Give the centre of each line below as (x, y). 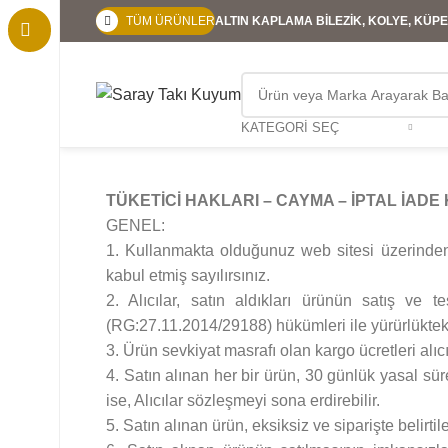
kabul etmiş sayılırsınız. (188, 275)
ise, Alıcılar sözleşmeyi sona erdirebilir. (243, 400)
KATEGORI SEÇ (290, 127)
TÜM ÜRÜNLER (170, 21)
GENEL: (135, 225)
